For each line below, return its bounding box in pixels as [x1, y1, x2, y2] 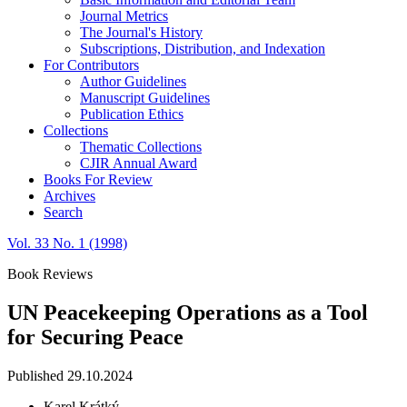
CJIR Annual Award [80, 154, 197, 171]
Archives [44, 187, 95, 203]
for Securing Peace [7, 324, 184, 349]
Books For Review [44, 171, 153, 187]
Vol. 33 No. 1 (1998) [7, 234, 127, 251]
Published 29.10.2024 [7, 367, 133, 383]
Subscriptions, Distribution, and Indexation [80, 40, 325, 56]
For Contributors [44, 56, 139, 73]
